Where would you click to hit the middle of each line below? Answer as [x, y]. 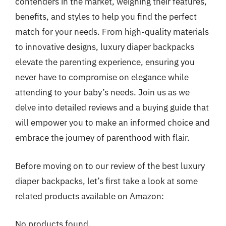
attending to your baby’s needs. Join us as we [102, 92]
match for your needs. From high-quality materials [112, 32]
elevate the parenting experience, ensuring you [105, 62]
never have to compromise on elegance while [102, 77]
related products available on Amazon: [90, 196]
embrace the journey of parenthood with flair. [102, 138]
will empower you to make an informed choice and [112, 123]
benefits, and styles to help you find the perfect [106, 17]
